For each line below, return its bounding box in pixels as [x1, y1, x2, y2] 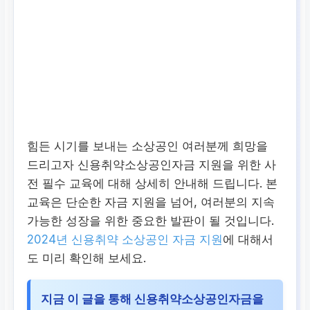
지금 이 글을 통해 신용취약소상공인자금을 [41, 291, 264, 306]
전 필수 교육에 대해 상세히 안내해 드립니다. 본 [27, 176, 278, 190]
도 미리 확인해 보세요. [27, 250, 147, 265]
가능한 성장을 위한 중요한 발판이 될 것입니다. [27, 213, 275, 228]
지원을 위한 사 [195, 157, 277, 172]
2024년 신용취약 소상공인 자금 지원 [27, 232, 224, 246]
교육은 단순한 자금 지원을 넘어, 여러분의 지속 [27, 194, 275, 209]
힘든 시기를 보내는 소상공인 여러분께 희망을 [27, 138, 268, 153]
